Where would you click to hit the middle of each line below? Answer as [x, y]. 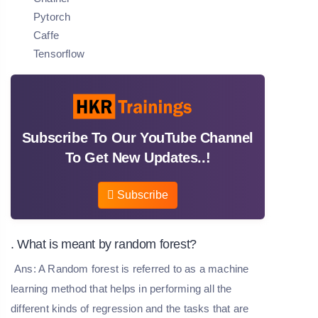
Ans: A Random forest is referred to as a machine [132, 268]
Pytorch [52, 16]
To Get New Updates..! [138, 157]
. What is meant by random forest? [104, 244]
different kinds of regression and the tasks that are [130, 308]
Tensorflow [59, 53]
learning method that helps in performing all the [121, 288]
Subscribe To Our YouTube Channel [138, 137]
